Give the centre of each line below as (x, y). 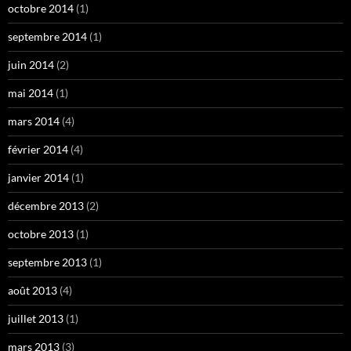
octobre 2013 (41, 234)
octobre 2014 (41, 9)
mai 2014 (31, 93)
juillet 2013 (36, 319)
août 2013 (33, 291)
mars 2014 (34, 121)
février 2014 (38, 150)
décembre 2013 (46, 206)
